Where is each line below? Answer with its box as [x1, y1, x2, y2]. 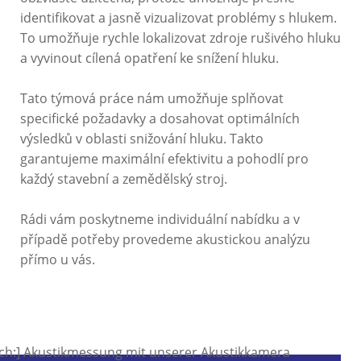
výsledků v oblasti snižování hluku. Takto [20, 130, 263, 148]
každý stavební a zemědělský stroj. [20, 170, 230, 189]
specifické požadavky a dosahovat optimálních [20, 110, 300, 128]
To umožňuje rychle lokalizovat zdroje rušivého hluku [20, 29, 341, 48]
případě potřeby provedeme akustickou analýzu [20, 230, 310, 249]
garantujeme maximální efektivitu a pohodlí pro [20, 150, 309, 168]
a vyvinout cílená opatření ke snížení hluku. [20, 49, 282, 68]
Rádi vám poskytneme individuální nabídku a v [20, 210, 300, 229]
